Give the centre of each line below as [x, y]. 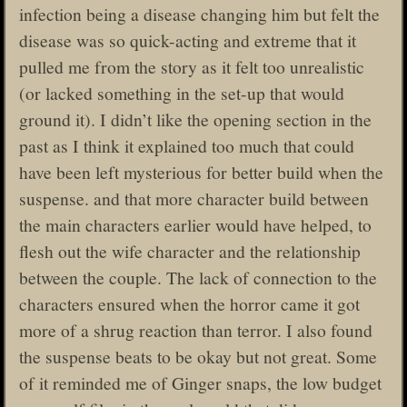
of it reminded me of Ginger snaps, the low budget [200, 382]
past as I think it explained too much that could [187, 145]
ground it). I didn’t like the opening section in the [195, 119]
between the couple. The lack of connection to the [198, 277]
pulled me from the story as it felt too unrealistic [192, 66]
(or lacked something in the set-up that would [182, 92]
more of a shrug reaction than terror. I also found [196, 329]
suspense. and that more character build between [194, 198]
